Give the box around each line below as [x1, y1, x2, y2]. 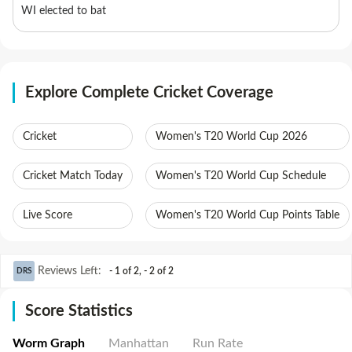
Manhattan [108, 337, 169, 350]
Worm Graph [13, 337, 85, 350]
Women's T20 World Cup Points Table [156, 210, 339, 221]
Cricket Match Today [23, 170, 123, 181]
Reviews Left [38, 266, 98, 277]
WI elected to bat [21, 5, 106, 16]
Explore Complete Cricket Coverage [25, 85, 273, 101]
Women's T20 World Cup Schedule [156, 170, 326, 181]
